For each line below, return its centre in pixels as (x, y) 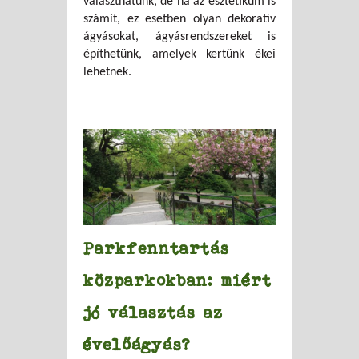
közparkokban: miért (177, 280)
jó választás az (153, 312)
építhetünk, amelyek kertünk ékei (179, 54)
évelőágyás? (137, 344)
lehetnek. (107, 72)
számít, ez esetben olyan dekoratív (179, 19)
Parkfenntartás (156, 248)
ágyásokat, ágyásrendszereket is (179, 37)
